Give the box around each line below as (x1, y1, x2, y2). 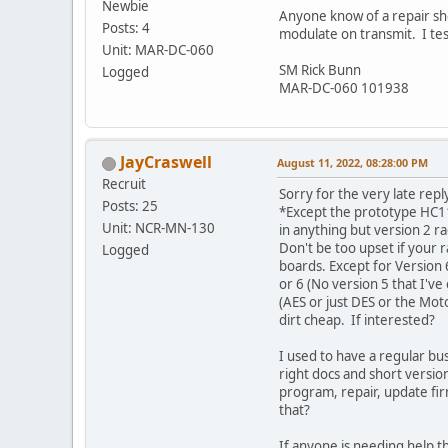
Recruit (102, 175, 146, 194)
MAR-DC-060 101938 (279, 79, 409, 98)
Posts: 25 (102, 197, 158, 216)
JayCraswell (120, 151, 212, 174)
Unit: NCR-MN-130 (102, 219, 215, 238)
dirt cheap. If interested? (279, 311, 435, 330)
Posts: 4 (102, 19, 150, 38)
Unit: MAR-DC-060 (102, 41, 214, 60)
